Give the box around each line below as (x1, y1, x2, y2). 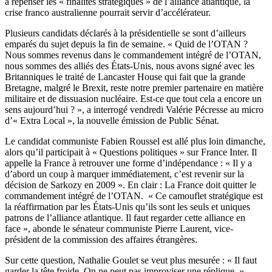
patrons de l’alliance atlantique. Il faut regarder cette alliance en (5, 212, 245, 223)
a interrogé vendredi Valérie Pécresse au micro (84, 104, 263, 115)
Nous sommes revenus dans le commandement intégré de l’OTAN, (5, 50, 261, 61)
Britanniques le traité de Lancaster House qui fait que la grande (5, 72, 245, 83)
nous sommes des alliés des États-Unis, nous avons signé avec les (5, 61, 254, 72)
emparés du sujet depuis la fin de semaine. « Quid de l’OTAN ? (5, 39, 248, 50)
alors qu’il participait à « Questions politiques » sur (5, 147, 201, 158)
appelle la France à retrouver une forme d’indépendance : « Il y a (5, 158, 252, 169)
